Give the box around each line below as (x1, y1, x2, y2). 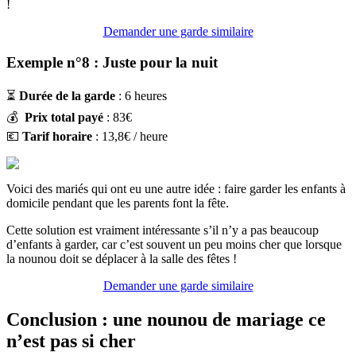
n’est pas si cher (6, 330, 136, 351)
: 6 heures (115, 88, 167, 103)
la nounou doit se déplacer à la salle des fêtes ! (6, 251, 237, 265)
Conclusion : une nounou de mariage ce (6, 308, 326, 330)
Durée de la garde (19, 88, 115, 103)
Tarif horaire (19, 129, 92, 143)
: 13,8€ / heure (92, 129, 168, 143)
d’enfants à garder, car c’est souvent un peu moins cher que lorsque (6, 237, 342, 251)
